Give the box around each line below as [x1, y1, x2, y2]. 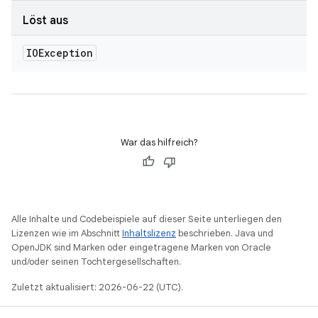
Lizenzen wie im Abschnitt [11, 227, 122, 239]
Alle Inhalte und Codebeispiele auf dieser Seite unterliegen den [11, 213, 282, 225]
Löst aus [23, 13, 68, 28]
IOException [26, 46, 93, 60]
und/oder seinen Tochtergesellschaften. [11, 256, 181, 268]
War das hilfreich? [120, 136, 198, 148]
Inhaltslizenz [122, 227, 176, 239]
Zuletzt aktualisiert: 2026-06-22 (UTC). [11, 281, 183, 293]
